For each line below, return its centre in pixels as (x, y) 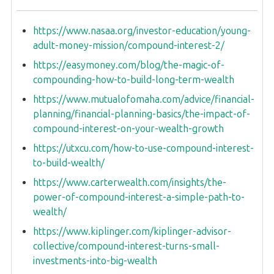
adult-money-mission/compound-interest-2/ (129, 45)
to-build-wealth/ (69, 163)
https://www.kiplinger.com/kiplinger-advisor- (132, 231)
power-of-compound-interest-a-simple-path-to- (139, 197)
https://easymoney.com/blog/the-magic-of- (129, 65)
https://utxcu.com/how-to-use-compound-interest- (143, 148)
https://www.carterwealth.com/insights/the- (130, 182)
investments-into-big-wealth (95, 261)
